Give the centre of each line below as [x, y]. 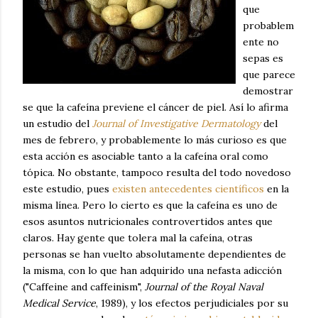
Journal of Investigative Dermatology [178, 124]
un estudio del [57, 124]
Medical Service [59, 303]
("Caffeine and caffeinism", [84, 287]
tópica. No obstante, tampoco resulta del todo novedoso [157, 172]
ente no [261, 42]
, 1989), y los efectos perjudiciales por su [192, 303]
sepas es [263, 58]
